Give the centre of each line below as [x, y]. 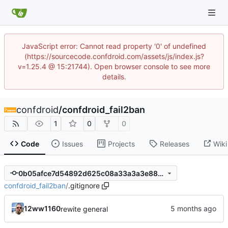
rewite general [84, 209]
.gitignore [84, 186]
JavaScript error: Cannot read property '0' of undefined [114, 46]
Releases [174, 144]
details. [114, 77]
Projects [121, 144]
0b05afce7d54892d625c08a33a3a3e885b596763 [160, 173]
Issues [72, 144]
